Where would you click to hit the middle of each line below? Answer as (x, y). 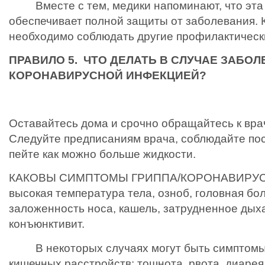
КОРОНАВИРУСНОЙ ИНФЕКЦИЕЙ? (108, 76)
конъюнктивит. (47, 224)
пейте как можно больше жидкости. (113, 154)
